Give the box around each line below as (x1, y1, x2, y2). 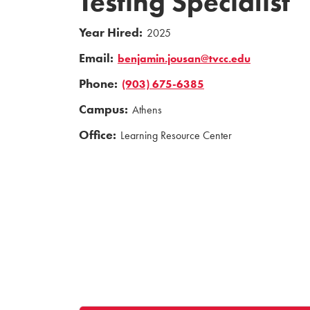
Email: (79, 51, 113, 66)
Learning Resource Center (120, 129, 232, 143)
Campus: (79, 102, 128, 118)
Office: (79, 127, 116, 143)
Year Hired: (79, 25, 143, 41)
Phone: (79, 76, 118, 92)
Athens (132, 103, 162, 117)
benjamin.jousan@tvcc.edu (118, 52, 250, 66)
